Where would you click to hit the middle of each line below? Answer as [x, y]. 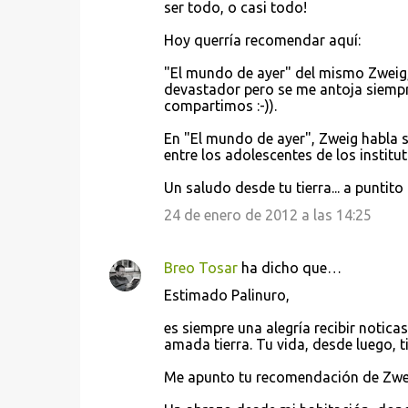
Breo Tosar [200, 268]
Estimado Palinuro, [226, 295]
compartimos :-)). [220, 106]
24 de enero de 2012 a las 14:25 [267, 215]
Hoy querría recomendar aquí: [262, 40]
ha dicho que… [289, 268]
